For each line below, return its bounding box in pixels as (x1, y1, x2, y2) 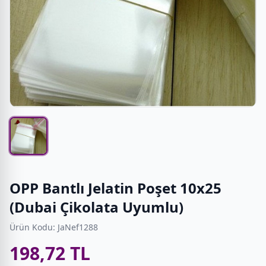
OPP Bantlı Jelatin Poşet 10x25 (9, 178, 221, 198)
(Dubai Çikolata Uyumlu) (9, 197, 183, 217)
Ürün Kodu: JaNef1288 (9, 221, 98, 233)
